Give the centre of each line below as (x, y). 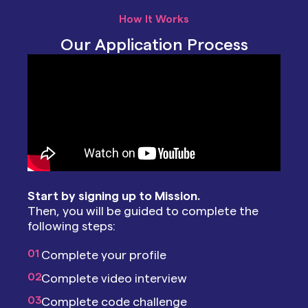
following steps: (71, 226)
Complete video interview (114, 278)
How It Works (154, 19)
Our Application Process (154, 45)
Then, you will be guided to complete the (143, 211)
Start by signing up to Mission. (114, 196)
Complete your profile (104, 255)
